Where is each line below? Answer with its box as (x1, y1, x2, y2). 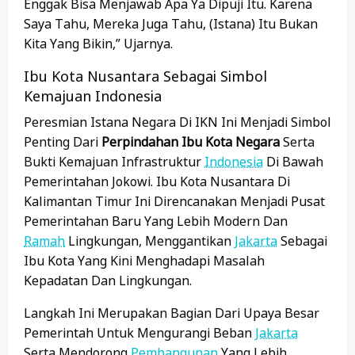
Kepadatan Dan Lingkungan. (24, 272, 192, 290)
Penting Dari (24, 133, 101, 151)
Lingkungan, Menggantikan (65, 232, 235, 250)
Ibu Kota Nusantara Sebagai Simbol (24, 67, 267, 86)
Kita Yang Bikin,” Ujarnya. (24, 35, 173, 53)
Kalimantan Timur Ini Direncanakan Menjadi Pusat (24, 193, 325, 211)
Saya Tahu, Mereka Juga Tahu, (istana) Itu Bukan (24, 15, 318, 33)
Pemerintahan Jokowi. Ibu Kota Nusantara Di (24, 173, 290, 191)
